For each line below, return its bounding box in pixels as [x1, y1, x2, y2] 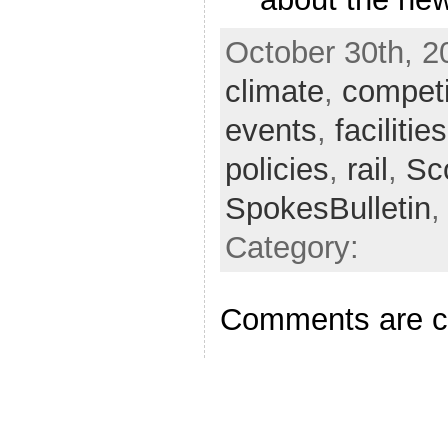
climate [224, 74, 324, 110]
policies [224, 152, 329, 188]
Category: [224, 230, 359, 266]
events [224, 113, 317, 149]
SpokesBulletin [224, 191, 431, 227]
